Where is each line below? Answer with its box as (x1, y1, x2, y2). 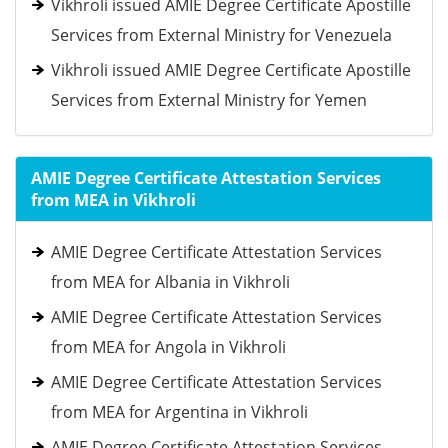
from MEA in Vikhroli (31, 189, 196, 211)
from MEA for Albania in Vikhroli (51, 271, 290, 293)
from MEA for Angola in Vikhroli (51, 336, 286, 358)
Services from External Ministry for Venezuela (51, 24, 392, 46)
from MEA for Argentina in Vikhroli (51, 401, 308, 423)
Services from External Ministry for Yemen (51, 89, 367, 111)
